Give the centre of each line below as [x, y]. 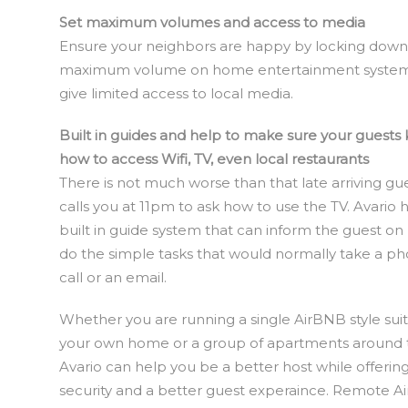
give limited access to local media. [176, 93]
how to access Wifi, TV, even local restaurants [214, 159]
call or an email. [113, 277]
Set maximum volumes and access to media [212, 22]
